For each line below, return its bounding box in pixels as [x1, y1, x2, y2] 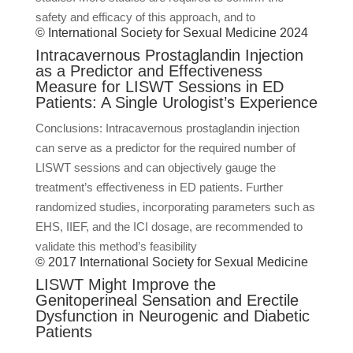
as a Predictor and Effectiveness [35, 62, 262, 80]
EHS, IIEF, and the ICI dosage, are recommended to [35, 220, 303, 233]
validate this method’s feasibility [35, 240, 197, 253]
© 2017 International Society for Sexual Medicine [35, 255, 308, 269]
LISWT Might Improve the [35, 276, 216, 293]
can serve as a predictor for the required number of [35, 141, 295, 154]
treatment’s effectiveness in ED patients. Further [35, 180, 283, 194]
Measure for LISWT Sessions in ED [35, 78, 284, 95]
